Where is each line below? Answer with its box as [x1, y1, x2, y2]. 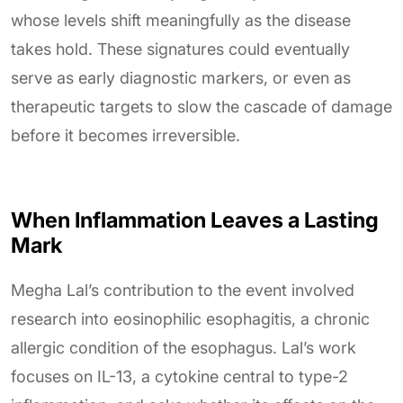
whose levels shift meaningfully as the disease [11, 11, 351, 31]
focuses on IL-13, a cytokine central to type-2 [11, 367, 348, 387]
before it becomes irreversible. [11, 126, 240, 146]
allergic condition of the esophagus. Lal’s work [11, 338, 356, 358]
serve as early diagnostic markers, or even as [11, 68, 351, 88]
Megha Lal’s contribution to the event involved [11, 281, 354, 300]
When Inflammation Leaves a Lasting [11, 207, 379, 234]
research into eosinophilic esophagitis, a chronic [11, 309, 370, 329]
